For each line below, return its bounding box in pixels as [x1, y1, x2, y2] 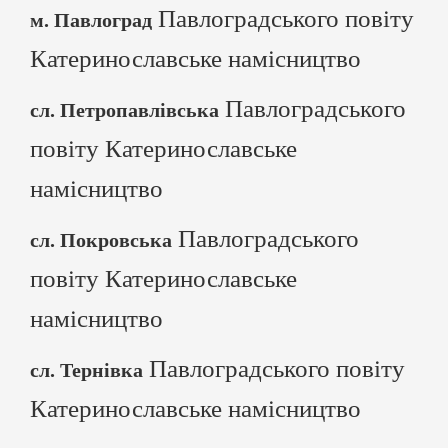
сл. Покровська [30, 229, 172, 251]
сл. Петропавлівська [30, 99, 219, 121]
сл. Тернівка [30, 359, 143, 381]
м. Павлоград [30, 9, 152, 31]
